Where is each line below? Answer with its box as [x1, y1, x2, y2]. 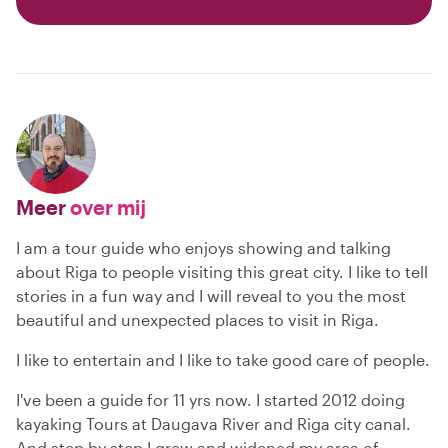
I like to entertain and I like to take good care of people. [16, 349, 430, 369]
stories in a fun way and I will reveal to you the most [16, 285, 406, 305]
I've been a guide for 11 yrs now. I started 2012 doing [16, 389, 405, 409]
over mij [66, 194, 146, 219]
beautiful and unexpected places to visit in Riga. [16, 309, 379, 329]
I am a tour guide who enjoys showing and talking [16, 237, 391, 257]
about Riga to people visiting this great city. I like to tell [16, 261, 428, 281]
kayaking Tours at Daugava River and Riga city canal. [16, 413, 411, 433]
